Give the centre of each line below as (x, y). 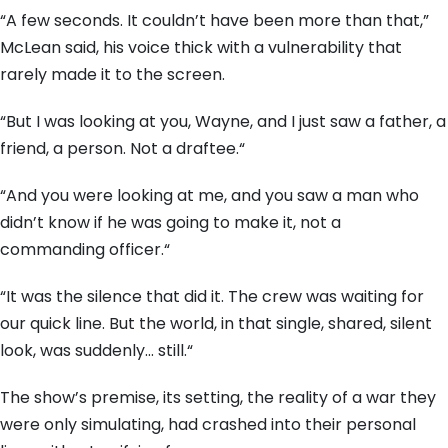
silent (409, 323)
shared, (355, 323)
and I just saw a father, (342, 121)
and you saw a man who (323, 195)
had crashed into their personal (290, 424)
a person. (87, 148)
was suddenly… (95, 350)
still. (170, 350)
